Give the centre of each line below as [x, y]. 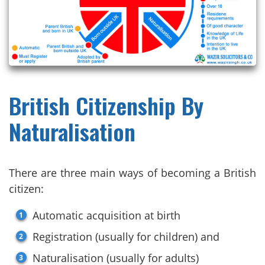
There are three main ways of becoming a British [132, 172]
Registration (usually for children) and [126, 236]
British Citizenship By [106, 105]
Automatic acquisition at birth [106, 215]
